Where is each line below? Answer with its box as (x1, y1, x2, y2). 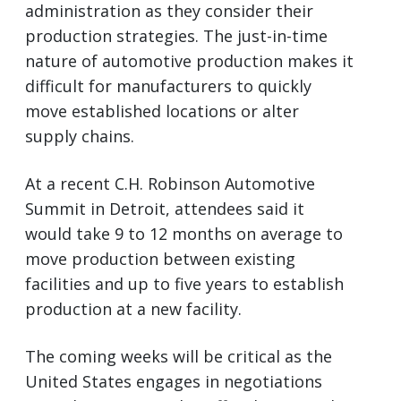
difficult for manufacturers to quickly (25, 74, 311, 97)
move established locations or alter (25, 99, 299, 122)
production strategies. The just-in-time (25, 24, 328, 47)
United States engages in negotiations (25, 370, 322, 392)
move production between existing (25, 247, 295, 269)
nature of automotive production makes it (25, 49, 354, 72)
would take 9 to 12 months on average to (25, 222, 343, 244)
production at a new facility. (25, 297, 242, 320)
